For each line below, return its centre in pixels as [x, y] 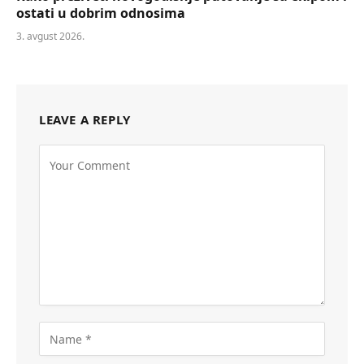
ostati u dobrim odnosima [101, 13]
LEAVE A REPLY [85, 120]
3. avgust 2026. [50, 37]
